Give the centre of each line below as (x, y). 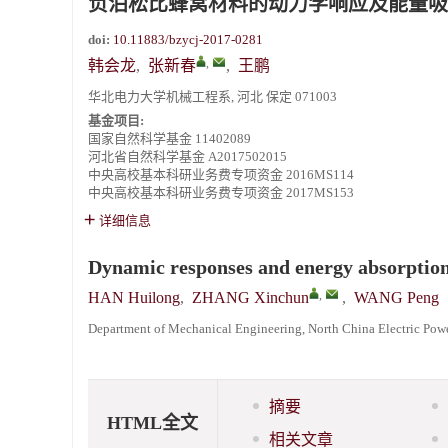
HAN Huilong (134, 297)
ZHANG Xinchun (250, 297)
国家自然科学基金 (140, 138)
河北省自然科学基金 (146, 156)
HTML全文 (152, 422)
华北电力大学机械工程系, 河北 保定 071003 (212, 96)
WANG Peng (396, 297)
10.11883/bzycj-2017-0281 (188, 39)
